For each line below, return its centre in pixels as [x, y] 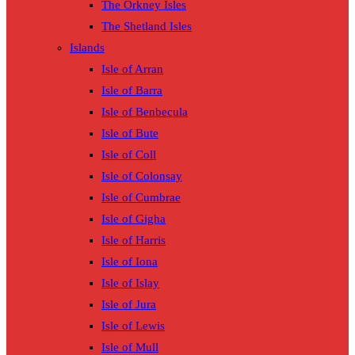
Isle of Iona [130, 262]
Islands [87, 48]
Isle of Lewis [133, 326]
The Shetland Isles [147, 27]
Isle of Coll [129, 155]
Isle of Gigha [134, 219]
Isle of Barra [132, 91]
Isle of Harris [134, 240]
